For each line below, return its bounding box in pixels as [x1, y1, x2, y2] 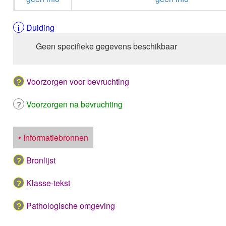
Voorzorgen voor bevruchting [26, 76, 130, 87]
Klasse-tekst [26, 177, 71, 189]
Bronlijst [26, 154, 56, 166]
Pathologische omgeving [26, 200, 116, 211]
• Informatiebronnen [18, 132, 89, 143]
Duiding [26, 22, 55, 33]
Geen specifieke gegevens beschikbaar [36, 40, 178, 52]
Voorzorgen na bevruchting [26, 98, 123, 110]
